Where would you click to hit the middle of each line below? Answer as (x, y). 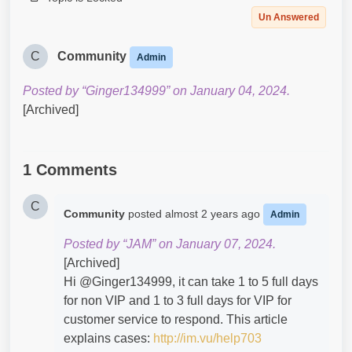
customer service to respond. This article (176, 319)
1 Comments (70, 170)
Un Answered (289, 17)
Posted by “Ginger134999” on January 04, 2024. (156, 91)
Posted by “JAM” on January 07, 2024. (170, 244)
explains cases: (108, 338)
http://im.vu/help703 (207, 338)
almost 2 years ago (214, 214)
